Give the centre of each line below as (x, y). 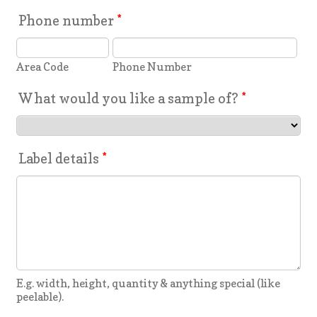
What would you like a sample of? (129, 98)
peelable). (40, 296)
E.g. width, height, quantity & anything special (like (149, 283)
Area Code (43, 67)
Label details (59, 158)
